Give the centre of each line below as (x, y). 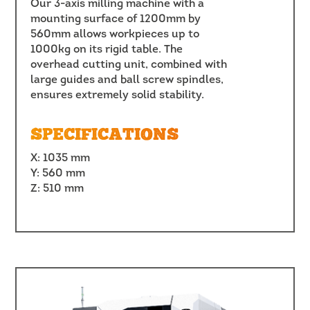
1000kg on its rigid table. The (107, 49)
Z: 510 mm (57, 189)
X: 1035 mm (61, 158)
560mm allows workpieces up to (115, 34)
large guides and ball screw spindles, (127, 80)
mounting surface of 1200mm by (116, 19)
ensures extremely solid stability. (118, 95)
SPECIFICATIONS (105, 135)
